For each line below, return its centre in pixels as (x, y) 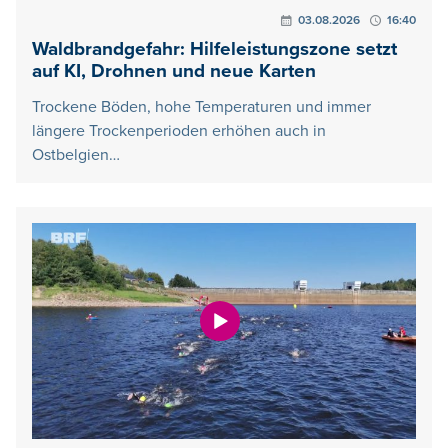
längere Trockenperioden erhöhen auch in (179, 131)
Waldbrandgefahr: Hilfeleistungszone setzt (214, 50)
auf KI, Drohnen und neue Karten (174, 72)
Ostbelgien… (76, 155)
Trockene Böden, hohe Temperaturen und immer (201, 107)
